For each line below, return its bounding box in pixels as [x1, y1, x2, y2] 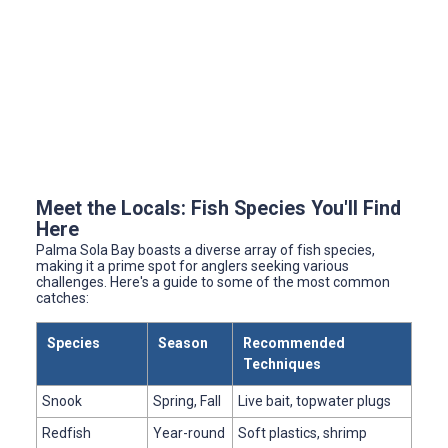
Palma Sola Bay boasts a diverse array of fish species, [36, 241, 375, 258]
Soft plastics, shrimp [238, 424, 367, 441]
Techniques [243, 355, 321, 372]
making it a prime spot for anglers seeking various [36, 257, 349, 274]
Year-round [153, 424, 225, 441]
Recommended [243, 334, 345, 351]
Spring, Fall [153, 392, 221, 409]
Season [158, 334, 208, 351]
